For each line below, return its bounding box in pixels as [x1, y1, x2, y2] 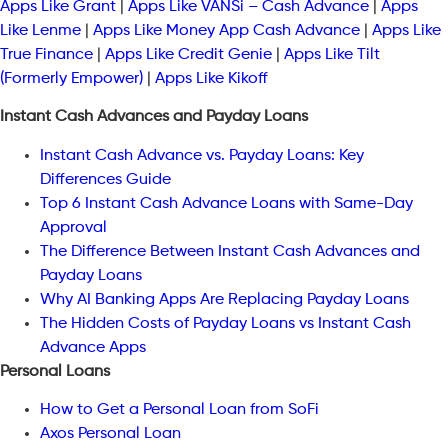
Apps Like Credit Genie [105, 47, 272, 64]
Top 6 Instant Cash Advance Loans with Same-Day [40, 195, 413, 212]
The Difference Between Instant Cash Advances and [40, 243, 420, 260]
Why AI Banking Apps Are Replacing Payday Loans [40, 291, 409, 308]
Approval [40, 219, 107, 236]
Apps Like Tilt [284, 47, 380, 64]
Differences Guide [40, 171, 171, 188]
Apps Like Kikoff [155, 71, 268, 88]
